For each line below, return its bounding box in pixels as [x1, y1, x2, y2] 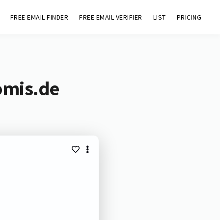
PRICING [176, 13, 202, 22]
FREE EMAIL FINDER [10, 13, 69, 22]
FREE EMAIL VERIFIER [79, 13, 142, 22]
